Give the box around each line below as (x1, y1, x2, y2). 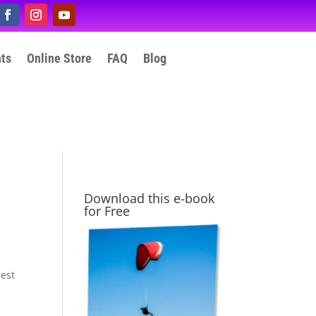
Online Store (27, 51, 92, 66)
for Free (84, 202, 130, 219)
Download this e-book (84, 190, 215, 207)
